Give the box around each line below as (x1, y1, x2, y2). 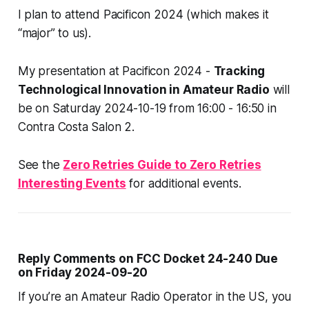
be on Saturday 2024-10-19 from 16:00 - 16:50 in (17, 101, 277, 116)
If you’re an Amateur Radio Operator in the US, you (17, 290, 292, 304)
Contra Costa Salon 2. (17, 120, 135, 134)
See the (17, 158, 63, 172)
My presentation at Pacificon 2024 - (17, 64, 214, 79)
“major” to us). (17, 26, 92, 41)
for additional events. (126, 177, 241, 191)
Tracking (213, 64, 266, 79)
